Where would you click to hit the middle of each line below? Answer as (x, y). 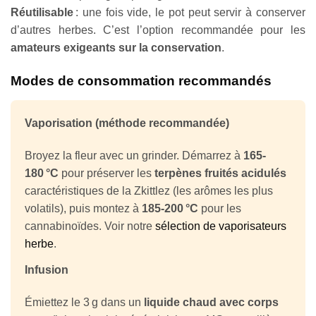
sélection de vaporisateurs (221, 226)
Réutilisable (42, 12)
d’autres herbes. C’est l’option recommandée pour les (158, 30)
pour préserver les (107, 173)
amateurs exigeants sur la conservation (116, 47)
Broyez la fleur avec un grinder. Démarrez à (134, 155)
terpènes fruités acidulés (220, 173)
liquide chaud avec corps (211, 302)
